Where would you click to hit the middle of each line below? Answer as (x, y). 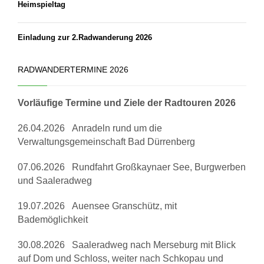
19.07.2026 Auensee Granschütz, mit (97, 206)
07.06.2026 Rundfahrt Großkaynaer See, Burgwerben (132, 167)
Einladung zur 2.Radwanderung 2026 (85, 38)
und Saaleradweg (55, 181)
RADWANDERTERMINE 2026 (73, 70)
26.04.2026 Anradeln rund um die (90, 128)
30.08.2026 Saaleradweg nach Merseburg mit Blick (127, 245)
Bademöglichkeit (53, 220)
